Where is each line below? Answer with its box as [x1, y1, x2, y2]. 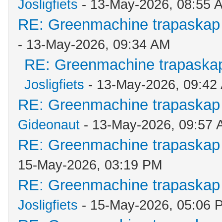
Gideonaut [18, 117, 80, 132]
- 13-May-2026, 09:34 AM [18, 37, 170, 52]
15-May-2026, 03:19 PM [18, 158, 162, 172]
